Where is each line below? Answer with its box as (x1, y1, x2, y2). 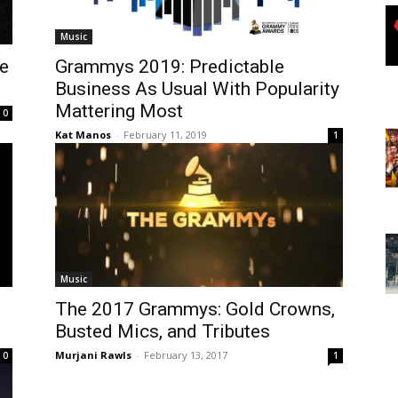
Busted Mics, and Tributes (55, 320, 270, 342)
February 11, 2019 (123, 127, 207, 141)
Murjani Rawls (55, 347, 131, 362)
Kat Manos (55, 127, 111, 141)
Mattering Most (55, 99, 183, 122)
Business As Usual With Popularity (55, 77, 339, 99)
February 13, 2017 (144, 347, 227, 362)
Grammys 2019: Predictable (55, 55, 284, 77)
